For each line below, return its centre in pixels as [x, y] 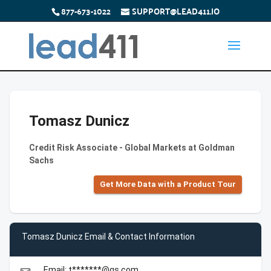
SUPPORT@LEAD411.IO [175, 11]
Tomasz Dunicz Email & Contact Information [108, 236]
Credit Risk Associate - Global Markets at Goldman [132, 148]
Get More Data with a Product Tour [168, 184]
